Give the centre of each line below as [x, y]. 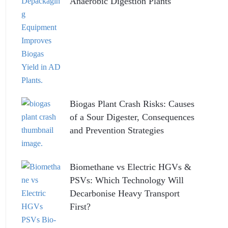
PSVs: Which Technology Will [126, 180]
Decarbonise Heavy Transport [124, 194]
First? [80, 207]
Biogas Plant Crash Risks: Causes [132, 104]
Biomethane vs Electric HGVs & [130, 167]
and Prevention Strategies [117, 131]
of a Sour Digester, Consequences [132, 117]
